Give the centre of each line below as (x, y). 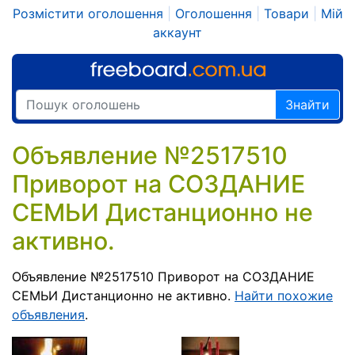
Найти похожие (284, 296)
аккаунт (177, 32)
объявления (48, 315)
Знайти (307, 105)
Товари (286, 13)
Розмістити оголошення (88, 13)
